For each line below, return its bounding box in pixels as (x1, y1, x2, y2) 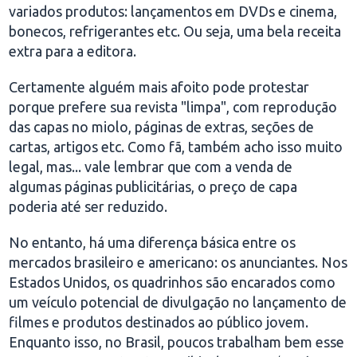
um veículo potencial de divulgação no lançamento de (9, 294, 347, 310)
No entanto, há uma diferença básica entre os (9, 234, 296, 250)
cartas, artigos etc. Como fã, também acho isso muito (9, 139, 343, 155)
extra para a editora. (9, 43, 137, 59)
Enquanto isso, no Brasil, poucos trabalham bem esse (9, 334, 345, 350)
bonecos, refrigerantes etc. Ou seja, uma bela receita (9, 23, 342, 39)
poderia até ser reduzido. (9, 198, 168, 214)
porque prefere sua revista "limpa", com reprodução (9, 99, 338, 115)
